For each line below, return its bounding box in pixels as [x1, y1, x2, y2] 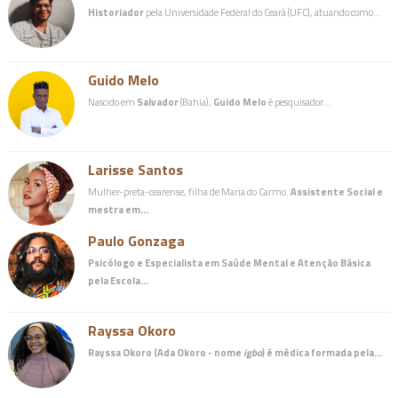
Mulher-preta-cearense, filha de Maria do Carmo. [87, 183, 291, 199]
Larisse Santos [87, 158, 183, 180]
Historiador [87, 4, 144, 20]
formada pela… [308, 344, 382, 360]
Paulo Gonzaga [87, 229, 185, 251]
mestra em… [87, 201, 148, 217]
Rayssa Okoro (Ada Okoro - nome [87, 344, 243, 360]
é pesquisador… [266, 93, 330, 109]
